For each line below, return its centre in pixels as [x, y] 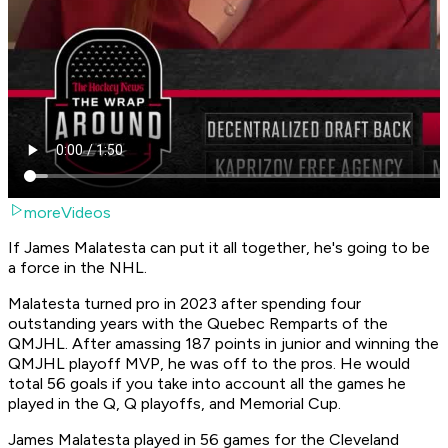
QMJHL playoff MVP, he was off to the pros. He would [209, 364]
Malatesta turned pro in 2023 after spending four [184, 304]
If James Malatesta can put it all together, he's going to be [219, 248]
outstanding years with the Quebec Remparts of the [198, 324]
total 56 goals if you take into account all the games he [207, 384]
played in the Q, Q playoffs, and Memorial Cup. [174, 404]
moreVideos [67, 213]
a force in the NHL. [77, 268]
